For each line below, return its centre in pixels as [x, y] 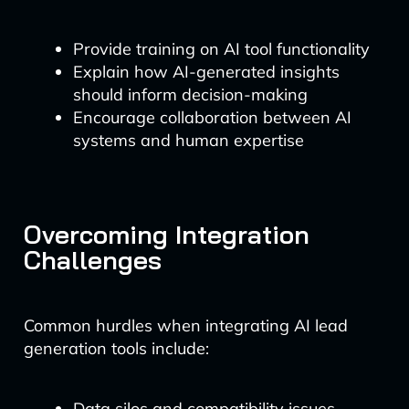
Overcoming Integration [166, 234]
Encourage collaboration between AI [212, 117]
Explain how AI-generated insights [206, 72]
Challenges [92, 260]
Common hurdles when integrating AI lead [185, 325]
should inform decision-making [190, 94]
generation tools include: [116, 348]
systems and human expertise [188, 140]
